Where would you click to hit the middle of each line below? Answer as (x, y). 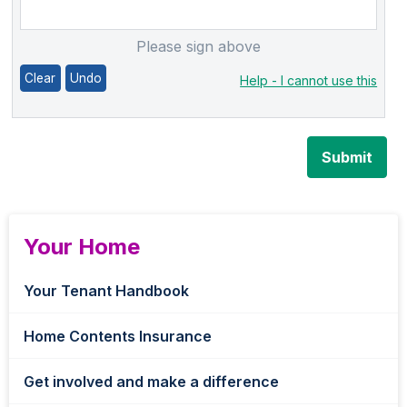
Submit (347, 157)
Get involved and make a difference (151, 382)
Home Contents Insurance (118, 336)
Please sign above (199, 46)
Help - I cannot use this (309, 80)
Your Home (82, 247)
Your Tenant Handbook (106, 291)
